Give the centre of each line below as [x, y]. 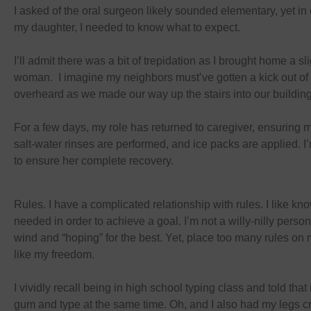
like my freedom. [54, 254]
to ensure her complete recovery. [94, 161]
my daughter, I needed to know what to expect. [127, 28]
